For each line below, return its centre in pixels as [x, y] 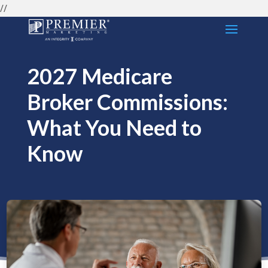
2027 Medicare [99, 76]
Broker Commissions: [127, 102]
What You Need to [114, 127]
